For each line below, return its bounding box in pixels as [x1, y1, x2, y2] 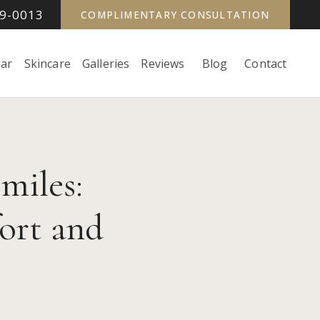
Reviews [141, 55, 185, 71]
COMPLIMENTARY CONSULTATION [81, 8, 269, 21]
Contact [244, 55, 287, 71]
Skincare [24, 55, 71, 71]
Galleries [81, 55, 130, 71]
